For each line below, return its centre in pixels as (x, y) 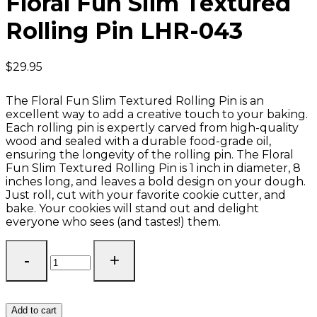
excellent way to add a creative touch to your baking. (157, 114)
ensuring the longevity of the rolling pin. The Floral (150, 154)
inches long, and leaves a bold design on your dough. (156, 181)
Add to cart (34, 310)
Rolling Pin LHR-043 (124, 31)
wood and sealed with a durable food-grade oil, (138, 141)
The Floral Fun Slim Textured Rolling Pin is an (135, 100)
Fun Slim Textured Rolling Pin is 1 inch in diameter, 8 (153, 168)
